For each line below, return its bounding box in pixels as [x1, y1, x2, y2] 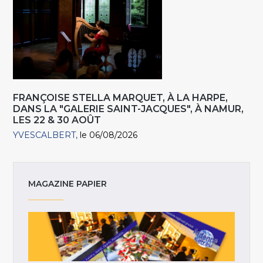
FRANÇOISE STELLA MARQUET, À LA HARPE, [13, 92, 228, 103]
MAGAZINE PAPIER [28, 178, 107, 190]
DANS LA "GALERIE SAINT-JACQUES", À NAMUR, [13, 103, 244, 114]
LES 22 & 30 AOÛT [13, 114, 102, 126]
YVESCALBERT [13, 129, 76, 140]
